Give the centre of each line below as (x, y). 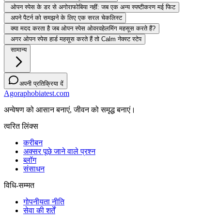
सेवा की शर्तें (39, 211)
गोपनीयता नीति (44, 202)
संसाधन (34, 169)
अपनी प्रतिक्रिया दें (41, 84)
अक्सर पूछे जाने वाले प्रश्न (59, 152)
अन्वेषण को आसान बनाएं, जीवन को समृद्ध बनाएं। (70, 110)
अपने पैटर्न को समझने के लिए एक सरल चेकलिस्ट (66, 18)
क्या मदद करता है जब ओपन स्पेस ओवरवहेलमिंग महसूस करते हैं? (83, 29)
